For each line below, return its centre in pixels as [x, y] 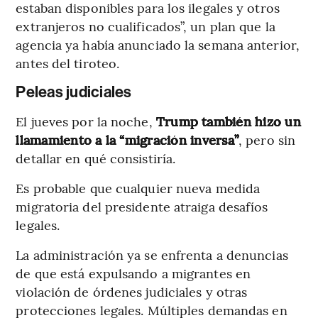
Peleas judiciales [74, 92]
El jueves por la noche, [86, 121]
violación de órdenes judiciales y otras [132, 291]
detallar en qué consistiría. [96, 158]
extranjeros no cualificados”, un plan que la [146, 26]
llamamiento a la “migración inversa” [127, 139]
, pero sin [267, 139]
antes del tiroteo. [68, 62]
